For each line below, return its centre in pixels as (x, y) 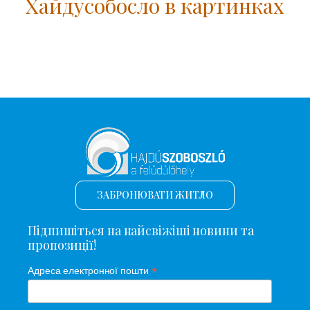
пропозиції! (62, 245)
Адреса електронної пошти (90, 270)
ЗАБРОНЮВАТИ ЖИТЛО (155, 194)
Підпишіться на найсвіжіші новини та (141, 230)
